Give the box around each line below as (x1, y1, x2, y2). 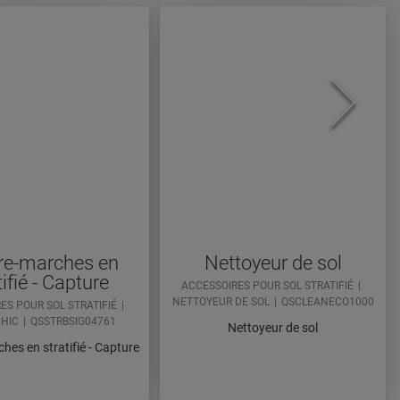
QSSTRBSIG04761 (29, 315, 116, 329)
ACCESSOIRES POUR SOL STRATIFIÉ (180, 279, 354, 293)
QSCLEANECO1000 (280, 296, 374, 309)
